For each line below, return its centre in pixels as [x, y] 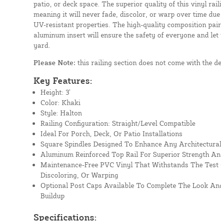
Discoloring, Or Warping [79, 175]
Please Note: [54, 62]
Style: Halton [61, 112]
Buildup [52, 195]
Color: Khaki [60, 102]
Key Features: [63, 80]
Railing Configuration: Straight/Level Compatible [118, 123]
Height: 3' [55, 92]
